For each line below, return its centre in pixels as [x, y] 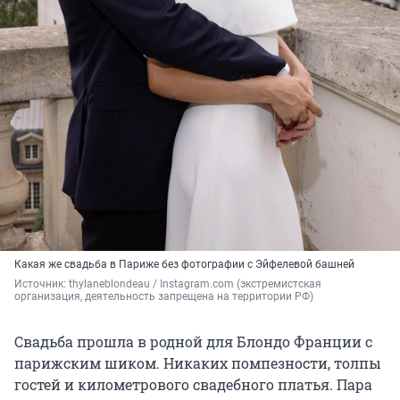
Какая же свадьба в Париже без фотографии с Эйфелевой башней [184, 265]
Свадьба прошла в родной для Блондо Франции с [193, 342]
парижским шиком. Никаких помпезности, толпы [198, 363]
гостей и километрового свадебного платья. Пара [193, 385]
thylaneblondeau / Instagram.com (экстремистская [195, 284]
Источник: [42, 284]
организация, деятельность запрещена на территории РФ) [164, 297]
